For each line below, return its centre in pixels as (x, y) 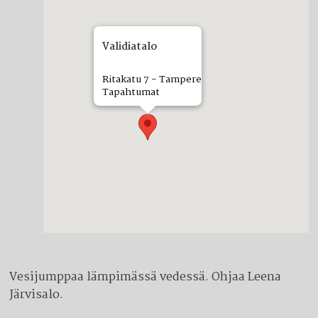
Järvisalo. (37, 295)
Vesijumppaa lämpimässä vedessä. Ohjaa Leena (146, 277)
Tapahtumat (131, 92)
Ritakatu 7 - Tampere (152, 79)
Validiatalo (130, 47)
